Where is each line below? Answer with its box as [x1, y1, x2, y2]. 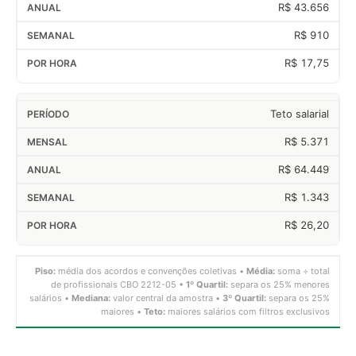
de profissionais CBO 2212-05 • [51, 278, 186, 290]
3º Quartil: [222, 292, 266, 304]
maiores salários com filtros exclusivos [165, 305, 330, 317]
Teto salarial [270, 106, 329, 120]
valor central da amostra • [110, 292, 222, 304]
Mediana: [72, 292, 110, 304]
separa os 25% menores [228, 278, 330, 290]
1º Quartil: [186, 278, 228, 290]
